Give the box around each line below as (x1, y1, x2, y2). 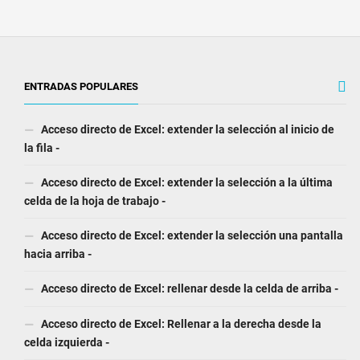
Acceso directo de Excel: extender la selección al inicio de (39, 123, 334, 137)
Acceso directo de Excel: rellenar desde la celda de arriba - (39, 282, 338, 296)
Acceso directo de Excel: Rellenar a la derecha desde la (39, 317, 321, 331)
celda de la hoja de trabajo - (24, 194, 166, 208)
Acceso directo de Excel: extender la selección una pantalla (39, 229, 343, 243)
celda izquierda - (24, 336, 109, 350)
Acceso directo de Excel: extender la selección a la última (39, 176, 333, 190)
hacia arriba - (24, 247, 92, 261)
